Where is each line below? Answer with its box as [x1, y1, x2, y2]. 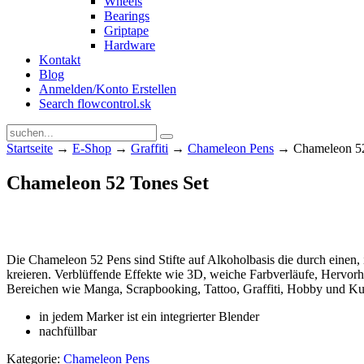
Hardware [104, 38, 155, 52]
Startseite [6, 141, 53, 155]
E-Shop [72, 141, 111, 155]
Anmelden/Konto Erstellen [39, 82, 176, 96]
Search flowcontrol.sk [39, 97, 151, 110]
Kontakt [39, 53, 80, 67]
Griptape [104, 24, 149, 37]
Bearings [104, 9, 149, 23]
